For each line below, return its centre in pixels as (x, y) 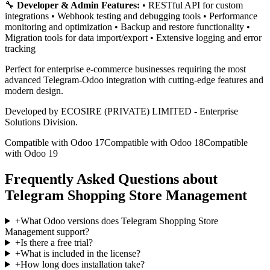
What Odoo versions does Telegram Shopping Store (119, 221)
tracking (20, 49)
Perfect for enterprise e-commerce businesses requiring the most (125, 69)
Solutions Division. (41, 122)
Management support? (47, 231)
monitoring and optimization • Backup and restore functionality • (127, 27)
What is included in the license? (80, 253)
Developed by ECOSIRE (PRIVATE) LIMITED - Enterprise (121, 111)
